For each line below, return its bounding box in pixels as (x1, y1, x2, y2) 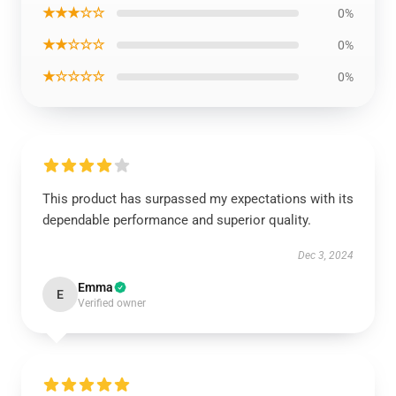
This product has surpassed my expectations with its (42, 190, 354, 207)
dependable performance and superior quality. (42, 211, 311, 228)
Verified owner (78, 296, 146, 309)
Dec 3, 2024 (298, 248, 354, 262)
